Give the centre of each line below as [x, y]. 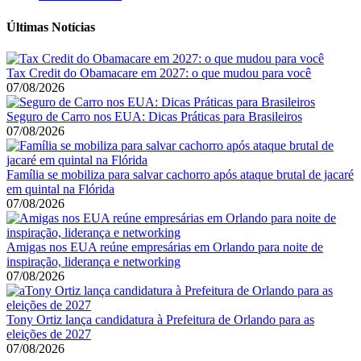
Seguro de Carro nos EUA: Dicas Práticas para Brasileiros [154, 116]
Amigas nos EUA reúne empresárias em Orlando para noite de [165, 247]
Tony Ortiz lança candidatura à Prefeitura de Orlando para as [160, 319]
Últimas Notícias [51, 27]
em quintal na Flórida [60, 189]
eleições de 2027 [49, 334]
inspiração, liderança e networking [93, 261]
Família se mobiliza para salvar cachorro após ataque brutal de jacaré [180, 174]
